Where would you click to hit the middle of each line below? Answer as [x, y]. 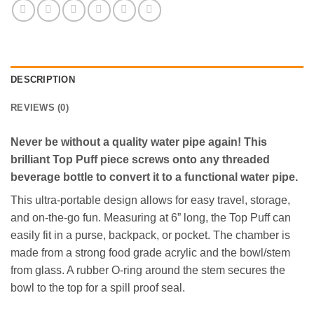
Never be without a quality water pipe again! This [139, 142]
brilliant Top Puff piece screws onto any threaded [140, 160]
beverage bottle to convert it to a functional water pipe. [154, 177]
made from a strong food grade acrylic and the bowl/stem [150, 253]
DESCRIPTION [43, 80]
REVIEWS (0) [40, 108]
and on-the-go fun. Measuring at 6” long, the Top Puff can [151, 218]
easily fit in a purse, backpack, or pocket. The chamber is [150, 235]
